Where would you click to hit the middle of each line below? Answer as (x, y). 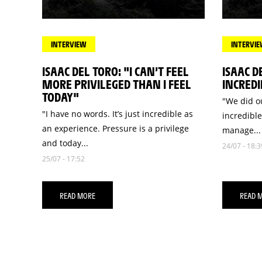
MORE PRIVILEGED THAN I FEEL (117, 84)
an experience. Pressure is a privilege (116, 128)
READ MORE (77, 195)
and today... (65, 143)
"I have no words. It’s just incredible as (118, 114)
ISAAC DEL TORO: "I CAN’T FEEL (116, 71)
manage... (241, 130)
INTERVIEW (69, 44)
